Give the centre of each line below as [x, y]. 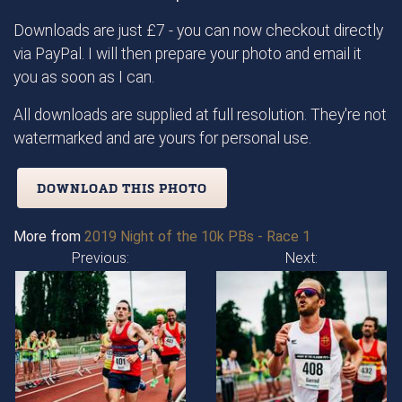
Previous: [100, 258]
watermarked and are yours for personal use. [162, 138]
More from [49, 236]
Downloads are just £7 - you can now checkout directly [198, 30]
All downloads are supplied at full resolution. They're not [200, 114]
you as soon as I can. [84, 77]
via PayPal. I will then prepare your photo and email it [188, 53]
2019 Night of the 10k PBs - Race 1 [197, 236]
